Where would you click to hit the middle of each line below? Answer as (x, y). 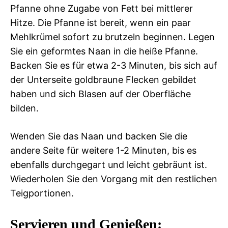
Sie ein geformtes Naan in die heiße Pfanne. (104, 51)
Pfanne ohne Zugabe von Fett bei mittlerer (102, 8)
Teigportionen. (42, 193)
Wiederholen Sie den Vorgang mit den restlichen (114, 179)
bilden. (24, 108)
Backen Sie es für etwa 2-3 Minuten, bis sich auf (114, 65)
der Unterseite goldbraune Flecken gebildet (103, 79)
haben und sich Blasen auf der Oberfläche (101, 94)
